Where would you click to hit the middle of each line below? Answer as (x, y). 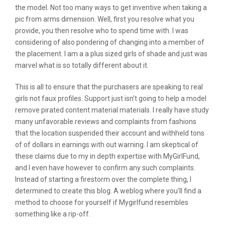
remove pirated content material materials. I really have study (112, 110)
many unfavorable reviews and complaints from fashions (106, 122)
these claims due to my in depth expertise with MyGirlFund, (107, 156)
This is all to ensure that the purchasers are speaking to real (109, 87)
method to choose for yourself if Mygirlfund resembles (102, 202)
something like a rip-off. (53, 214)
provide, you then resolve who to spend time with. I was (102, 31)
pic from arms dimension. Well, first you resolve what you (105, 19)
